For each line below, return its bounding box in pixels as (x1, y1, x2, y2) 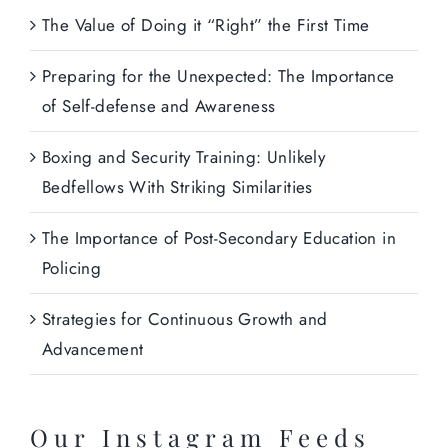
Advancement (42, 337, 144, 362)
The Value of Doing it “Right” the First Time (42, 13, 370, 38)
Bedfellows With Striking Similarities (42, 175, 313, 200)
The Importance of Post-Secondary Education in (42, 226, 396, 251)
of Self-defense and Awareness (42, 94, 276, 119)
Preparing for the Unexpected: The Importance (42, 64, 395, 89)
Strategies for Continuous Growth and (42, 307, 328, 332)
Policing (42, 256, 102, 281)
